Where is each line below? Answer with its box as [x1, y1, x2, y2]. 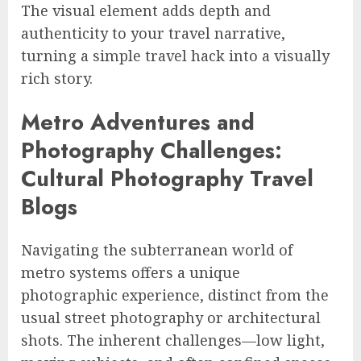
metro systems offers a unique [21, 263, 240, 283]
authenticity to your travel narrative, [21, 23, 285, 44]
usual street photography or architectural [21, 308, 321, 328]
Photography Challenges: [21, 134, 282, 166]
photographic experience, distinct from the [21, 285, 329, 305]
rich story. [21, 68, 93, 89]
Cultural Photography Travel [21, 162, 313, 194]
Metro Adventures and [21, 106, 255, 138]
